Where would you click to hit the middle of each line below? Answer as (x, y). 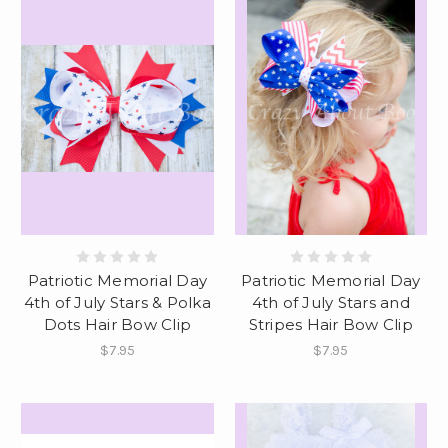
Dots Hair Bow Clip (117, 325)
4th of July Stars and (330, 303)
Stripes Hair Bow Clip (330, 325)
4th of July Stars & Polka (117, 303)
